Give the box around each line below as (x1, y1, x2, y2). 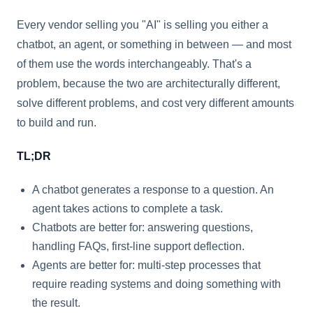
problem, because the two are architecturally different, (17, 77, 280, 89)
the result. (32, 296, 80, 309)
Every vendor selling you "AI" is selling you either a (17, 18, 268, 31)
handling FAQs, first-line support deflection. (32, 240, 245, 252)
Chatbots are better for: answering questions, (32, 221, 253, 233)
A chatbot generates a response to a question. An (32, 183, 274, 196)
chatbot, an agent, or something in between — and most (17, 38, 291, 50)
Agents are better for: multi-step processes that (32, 259, 261, 271)
